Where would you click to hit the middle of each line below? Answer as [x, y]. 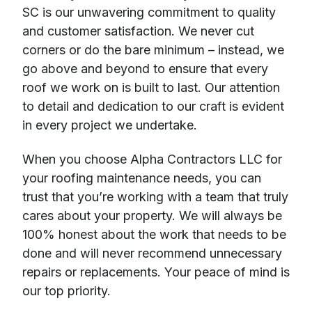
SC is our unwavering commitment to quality [149, 12]
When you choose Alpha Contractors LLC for [152, 159]
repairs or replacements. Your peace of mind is [156, 272]
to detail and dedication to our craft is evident [153, 106]
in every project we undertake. [110, 125]
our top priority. [67, 291]
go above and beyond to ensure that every [145, 68]
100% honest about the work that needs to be [154, 235]
